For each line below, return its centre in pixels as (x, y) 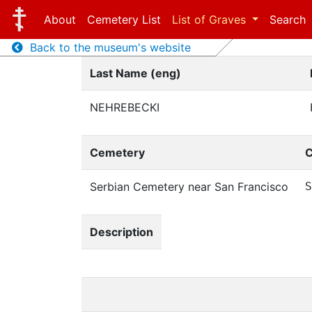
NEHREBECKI (125, 107)
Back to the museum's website (107, 47)
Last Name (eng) (135, 73)
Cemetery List (124, 19)
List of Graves (210, 19)
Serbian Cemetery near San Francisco (189, 187)
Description (122, 232)
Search (288, 19)
